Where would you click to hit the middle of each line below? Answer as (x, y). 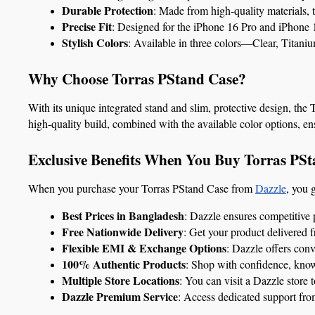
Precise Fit (87, 26)
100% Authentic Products (124, 264)
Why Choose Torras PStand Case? (137, 78)
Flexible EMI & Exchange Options (144, 247)
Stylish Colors (95, 42)
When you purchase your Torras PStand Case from (142, 188)
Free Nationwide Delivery (123, 231)
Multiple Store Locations (121, 280)
